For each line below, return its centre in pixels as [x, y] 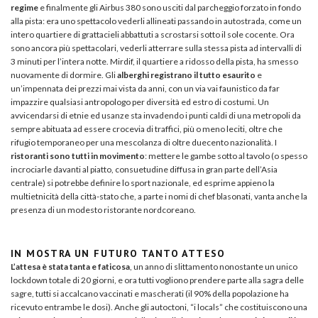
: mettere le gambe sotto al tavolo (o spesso [226, 155]
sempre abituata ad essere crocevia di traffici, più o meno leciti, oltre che [147, 128]
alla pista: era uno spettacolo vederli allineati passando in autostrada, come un [156, 21]
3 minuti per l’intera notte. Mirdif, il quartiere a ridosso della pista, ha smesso [154, 61]
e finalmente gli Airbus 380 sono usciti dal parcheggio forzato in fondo [170, 7]
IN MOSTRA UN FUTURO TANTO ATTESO [118, 253]
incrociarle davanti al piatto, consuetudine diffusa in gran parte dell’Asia [144, 169]
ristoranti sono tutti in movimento [78, 155]
